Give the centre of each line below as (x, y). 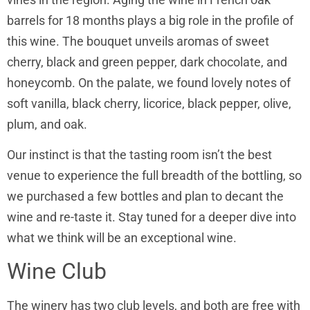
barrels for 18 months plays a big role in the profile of (150, 20)
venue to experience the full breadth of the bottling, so (154, 175)
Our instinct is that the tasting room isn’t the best (139, 154)
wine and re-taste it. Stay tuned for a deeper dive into (152, 217)
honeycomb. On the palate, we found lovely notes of (149, 82)
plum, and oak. (48, 124)
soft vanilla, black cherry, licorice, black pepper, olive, (149, 103)
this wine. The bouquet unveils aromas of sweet (138, 41)
